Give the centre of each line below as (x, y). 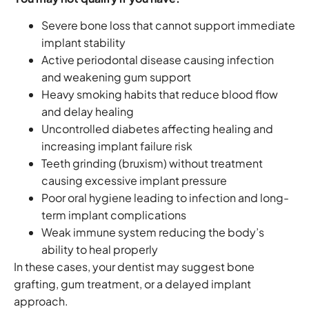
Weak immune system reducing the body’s (153, 232)
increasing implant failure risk (117, 146)
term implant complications (114, 215)
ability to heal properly (100, 250)
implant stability (83, 43)
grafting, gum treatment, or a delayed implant (132, 284)
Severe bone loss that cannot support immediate (168, 26)
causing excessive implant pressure (134, 181)
